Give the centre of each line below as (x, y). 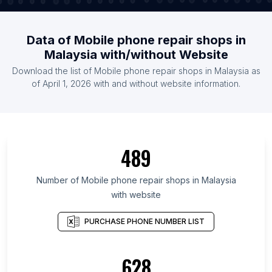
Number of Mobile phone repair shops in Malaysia (136, 180)
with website (136, 195)
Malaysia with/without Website (136, 55)
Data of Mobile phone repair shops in (136, 40)
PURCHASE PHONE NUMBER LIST (144, 221)
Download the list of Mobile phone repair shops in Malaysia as (136, 71)
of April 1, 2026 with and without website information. (136, 84)
